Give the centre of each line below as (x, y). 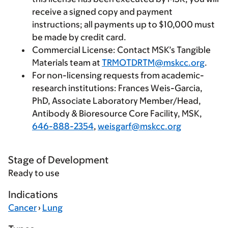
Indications (33, 194)
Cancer (22, 208)
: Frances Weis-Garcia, (158, 88)
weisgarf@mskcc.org (139, 126)
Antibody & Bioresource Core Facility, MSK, (117, 113)
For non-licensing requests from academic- (118, 75)
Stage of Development (58, 160)
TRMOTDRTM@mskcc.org (153, 63)
